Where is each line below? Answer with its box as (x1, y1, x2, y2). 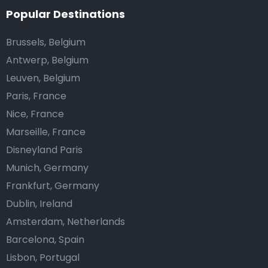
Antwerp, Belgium (6, 53, 89, 67)
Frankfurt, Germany (6, 179, 99, 193)
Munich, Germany (6, 161, 89, 175)
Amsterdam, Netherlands (6, 215, 125, 229)
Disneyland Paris (6, 143, 83, 157)
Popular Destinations (6, 7, 125, 22)
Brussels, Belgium (6, 35, 86, 49)
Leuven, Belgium (6, 71, 80, 85)
